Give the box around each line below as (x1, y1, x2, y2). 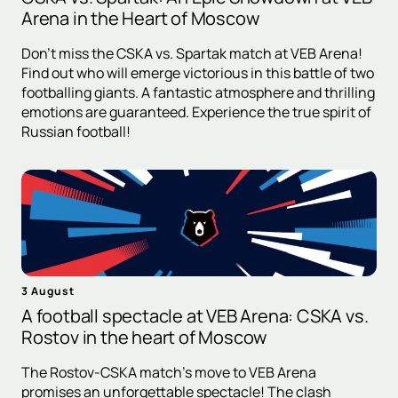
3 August (21, 283, 75, 299)
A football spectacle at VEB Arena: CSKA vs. (21, 304, 369, 329)
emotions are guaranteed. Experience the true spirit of (21, 102, 371, 123)
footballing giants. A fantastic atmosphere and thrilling (21, 83, 375, 103)
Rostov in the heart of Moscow (21, 325, 267, 350)
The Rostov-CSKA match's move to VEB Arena (21, 362, 316, 383)
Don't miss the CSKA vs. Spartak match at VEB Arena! (21, 44, 362, 64)
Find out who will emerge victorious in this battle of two (21, 63, 374, 84)
